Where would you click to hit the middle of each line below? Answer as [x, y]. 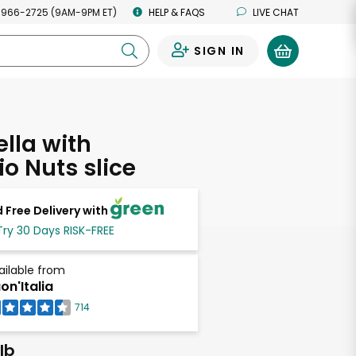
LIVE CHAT [276, 12]
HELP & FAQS [177, 12]
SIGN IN [219, 51]
